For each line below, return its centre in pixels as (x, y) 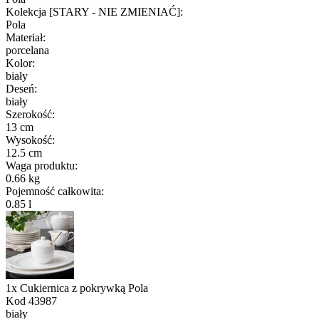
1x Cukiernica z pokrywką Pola (77, 288)
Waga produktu (40, 165)
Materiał (24, 37)
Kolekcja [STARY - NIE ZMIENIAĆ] (93, 11)
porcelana (27, 50)
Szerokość (29, 114)
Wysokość (29, 140)
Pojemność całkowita (53, 191)
